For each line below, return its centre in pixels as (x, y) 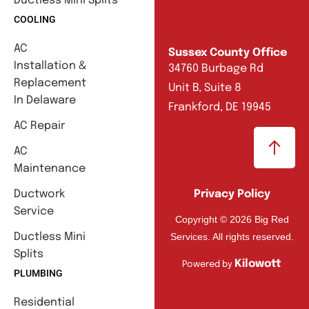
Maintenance (50, 169)
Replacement (50, 83)
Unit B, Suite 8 (205, 88)
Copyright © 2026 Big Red (232, 219)
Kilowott (258, 264)
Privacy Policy (232, 195)
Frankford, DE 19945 (220, 107)
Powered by (208, 265)
